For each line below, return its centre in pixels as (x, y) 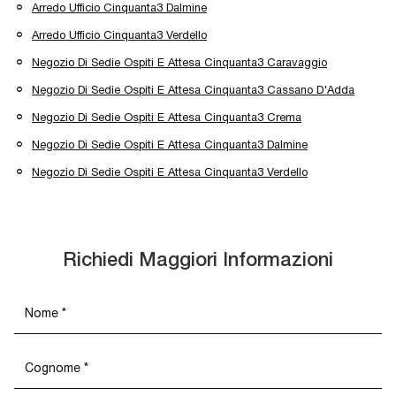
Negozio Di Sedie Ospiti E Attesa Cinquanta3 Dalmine (170, 145)
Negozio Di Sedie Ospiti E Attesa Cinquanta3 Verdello (170, 172)
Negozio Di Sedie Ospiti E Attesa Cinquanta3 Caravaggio (179, 63)
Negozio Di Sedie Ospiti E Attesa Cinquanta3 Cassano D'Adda (193, 90)
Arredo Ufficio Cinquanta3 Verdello (119, 35)
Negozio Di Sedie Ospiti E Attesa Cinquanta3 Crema (167, 118)
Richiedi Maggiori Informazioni (198, 261)
